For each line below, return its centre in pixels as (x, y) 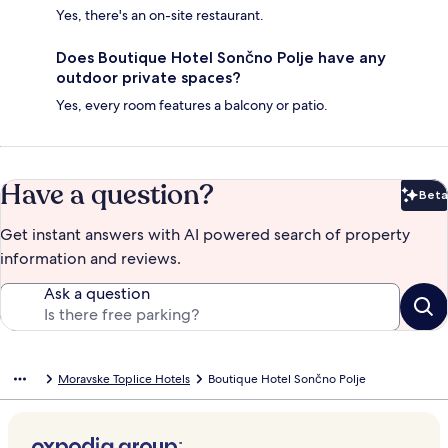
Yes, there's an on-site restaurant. (160, 15)
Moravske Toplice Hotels (124, 379)
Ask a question (97, 294)
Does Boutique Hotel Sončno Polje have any (221, 58)
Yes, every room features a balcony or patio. (192, 105)
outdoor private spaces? (148, 78)
